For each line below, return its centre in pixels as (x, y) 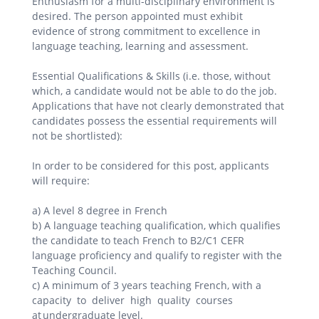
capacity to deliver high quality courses (132, 300)
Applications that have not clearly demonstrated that (158, 105)
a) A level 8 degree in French (100, 210)
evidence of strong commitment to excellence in (146, 31)
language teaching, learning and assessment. (140, 46)
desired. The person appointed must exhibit (137, 16)
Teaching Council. (74, 270)
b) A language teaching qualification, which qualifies (156, 225)
